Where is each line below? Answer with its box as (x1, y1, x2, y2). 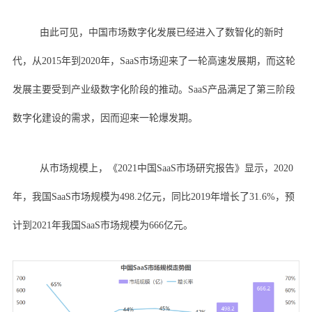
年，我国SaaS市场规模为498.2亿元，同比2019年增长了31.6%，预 (12, 191, 295, 202)
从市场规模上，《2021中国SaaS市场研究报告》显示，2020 (39, 162, 293, 173)
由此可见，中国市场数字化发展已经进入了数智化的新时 (39, 26, 283, 38)
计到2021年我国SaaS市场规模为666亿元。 (12, 219, 193, 231)
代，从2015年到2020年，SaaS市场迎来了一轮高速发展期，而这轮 (12, 55, 295, 66)
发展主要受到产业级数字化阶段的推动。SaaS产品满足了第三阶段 (12, 84, 295, 95)
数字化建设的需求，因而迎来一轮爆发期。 (12, 112, 198, 123)
